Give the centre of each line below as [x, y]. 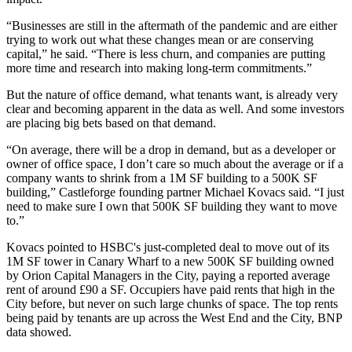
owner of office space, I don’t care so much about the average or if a [175, 163]
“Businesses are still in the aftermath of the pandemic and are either [172, 25]
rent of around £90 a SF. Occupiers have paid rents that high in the [170, 289]
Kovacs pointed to [53, 247]
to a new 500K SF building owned [246, 261]
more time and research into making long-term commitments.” [159, 68]
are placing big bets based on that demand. [113, 123]
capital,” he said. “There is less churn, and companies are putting [166, 53]
